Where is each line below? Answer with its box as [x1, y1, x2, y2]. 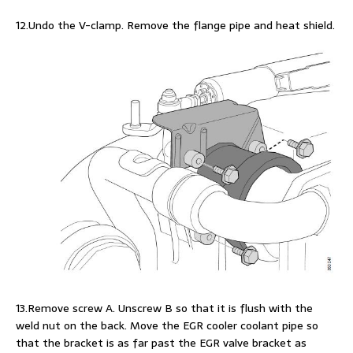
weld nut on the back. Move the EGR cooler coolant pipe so [16, 317, 318, 335]
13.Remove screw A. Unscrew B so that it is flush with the [16, 299, 313, 318]
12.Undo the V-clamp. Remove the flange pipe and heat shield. [16, 16, 335, 34]
